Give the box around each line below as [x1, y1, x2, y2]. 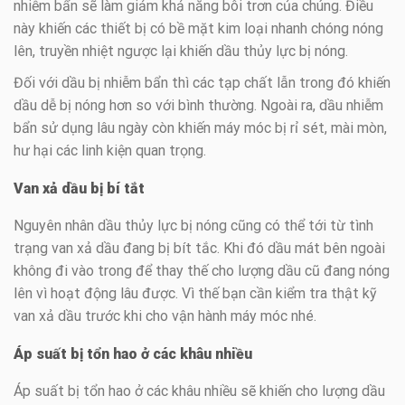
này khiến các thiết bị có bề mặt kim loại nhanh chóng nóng [14, 20, 383, 38]
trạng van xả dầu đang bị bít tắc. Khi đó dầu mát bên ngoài [14, 240, 385, 258]
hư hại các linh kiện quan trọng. [14, 142, 206, 160]
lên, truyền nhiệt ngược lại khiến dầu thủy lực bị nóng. [14, 42, 348, 61]
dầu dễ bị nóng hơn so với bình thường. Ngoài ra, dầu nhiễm [14, 97, 383, 115]
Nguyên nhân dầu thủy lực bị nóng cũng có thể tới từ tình [14, 217, 373, 235]
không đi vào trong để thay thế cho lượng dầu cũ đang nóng [14, 262, 390, 280]
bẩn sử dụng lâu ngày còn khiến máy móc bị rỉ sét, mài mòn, [14, 119, 387, 137]
